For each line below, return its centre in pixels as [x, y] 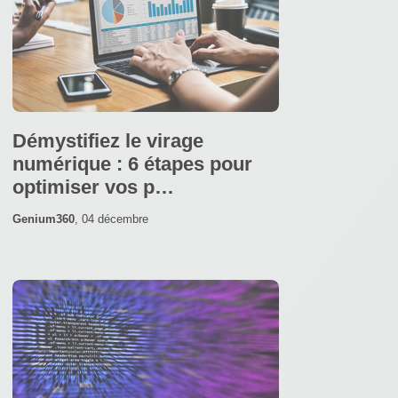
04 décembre [115, 219]
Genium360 [44, 219]
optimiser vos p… [93, 187]
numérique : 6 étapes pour [132, 163]
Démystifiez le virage [108, 140]
